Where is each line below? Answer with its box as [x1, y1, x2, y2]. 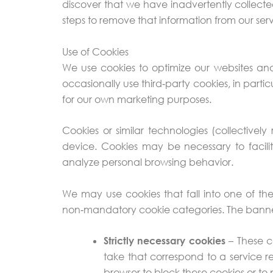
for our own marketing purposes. [62, 93, 211, 105]
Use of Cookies [62, 45, 129, 58]
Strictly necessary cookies [104, 235, 225, 247]
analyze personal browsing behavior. [62, 156, 233, 169]
